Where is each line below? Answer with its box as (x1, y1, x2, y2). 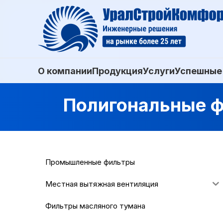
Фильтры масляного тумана (45, 201, 145, 211)
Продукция (92, 65, 143, 76)
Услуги (143, 65, 175, 76)
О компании (38, 65, 92, 76)
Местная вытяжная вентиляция (45, 179, 158, 189)
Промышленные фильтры (45, 157, 135, 167)
